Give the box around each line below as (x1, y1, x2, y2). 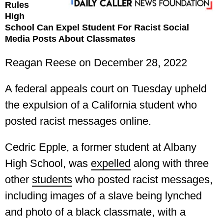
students (32, 173, 72, 186)
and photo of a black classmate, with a (5, 206, 186, 218)
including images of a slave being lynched (5, 190, 202, 202)
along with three (131, 157, 209, 169)
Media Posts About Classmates (5, 34, 136, 44)
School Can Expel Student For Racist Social (5, 23, 189, 32)
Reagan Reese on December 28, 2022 (5, 56, 187, 69)
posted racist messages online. (5, 115, 151, 127)
